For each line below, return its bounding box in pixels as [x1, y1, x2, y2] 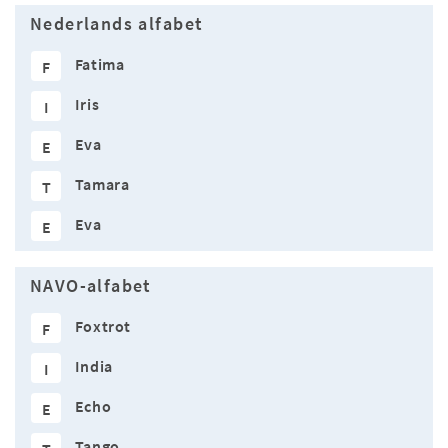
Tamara [74, 174, 130, 194]
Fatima [74, 54, 125, 74]
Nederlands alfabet [30, 13, 204, 36]
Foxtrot [74, 316, 132, 336]
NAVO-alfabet [30, 275, 152, 298]
